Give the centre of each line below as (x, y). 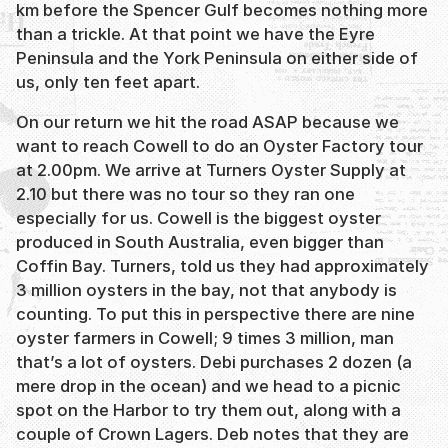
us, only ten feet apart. (108, 81)
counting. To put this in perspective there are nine (215, 314)
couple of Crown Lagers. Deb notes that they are (212, 434)
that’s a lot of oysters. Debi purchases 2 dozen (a (214, 362)
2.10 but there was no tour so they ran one (185, 194)
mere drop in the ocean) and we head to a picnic (208, 386)
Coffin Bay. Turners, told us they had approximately (222, 266)
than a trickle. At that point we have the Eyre (195, 33)
